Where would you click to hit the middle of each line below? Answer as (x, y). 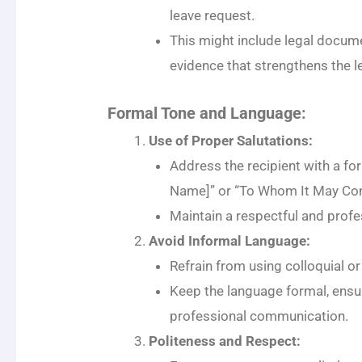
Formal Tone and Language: (207, 114)
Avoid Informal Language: (230, 241)
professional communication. (259, 316)
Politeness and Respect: (225, 341)
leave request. (212, 15)
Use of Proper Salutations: (231, 141)
